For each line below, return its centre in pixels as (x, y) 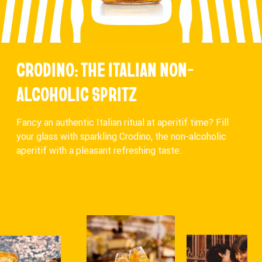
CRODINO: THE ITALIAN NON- (105, 69)
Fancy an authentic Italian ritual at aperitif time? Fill (123, 122)
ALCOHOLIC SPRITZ (77, 93)
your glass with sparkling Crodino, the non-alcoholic (121, 136)
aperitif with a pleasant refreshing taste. (99, 150)
